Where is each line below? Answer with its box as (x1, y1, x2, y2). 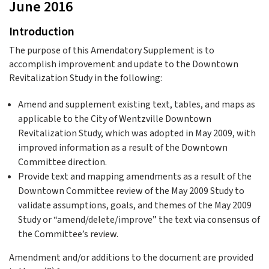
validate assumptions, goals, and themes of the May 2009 (18, 199, 252, 212)
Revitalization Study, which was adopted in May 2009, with (18, 127, 256, 140)
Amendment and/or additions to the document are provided (9, 251, 253, 264)
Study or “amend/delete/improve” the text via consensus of (18, 213, 260, 226)
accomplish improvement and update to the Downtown (9, 58, 238, 71)
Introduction (9, 23, 74, 40)
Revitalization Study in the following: (9, 71, 162, 85)
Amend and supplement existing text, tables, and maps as (18, 98, 255, 111)
